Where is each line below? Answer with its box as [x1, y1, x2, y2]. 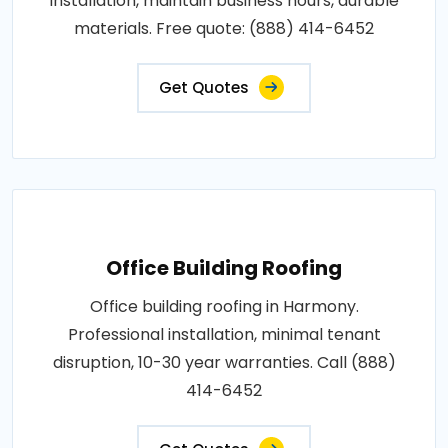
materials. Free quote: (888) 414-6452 [74, 16, 374, 40]
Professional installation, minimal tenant [67, 322, 381, 346]
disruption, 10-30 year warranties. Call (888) [52, 350, 396, 374]
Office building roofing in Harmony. [89, 294, 359, 318]
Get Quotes [159, 76, 249, 98]
